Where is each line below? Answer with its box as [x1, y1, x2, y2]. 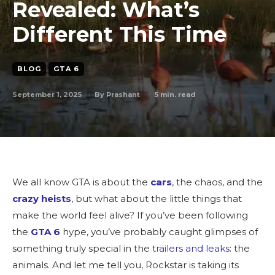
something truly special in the [12, 242, 152, 254]
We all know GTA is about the [12, 176, 150, 188]
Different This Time [12, 21, 227, 47]
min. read [158, 90, 196, 99]
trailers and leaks [152, 242, 230, 254]
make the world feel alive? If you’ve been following [12, 209, 248, 221]
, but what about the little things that [71, 193, 242, 204]
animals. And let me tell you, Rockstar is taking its [12, 259, 239, 271]
